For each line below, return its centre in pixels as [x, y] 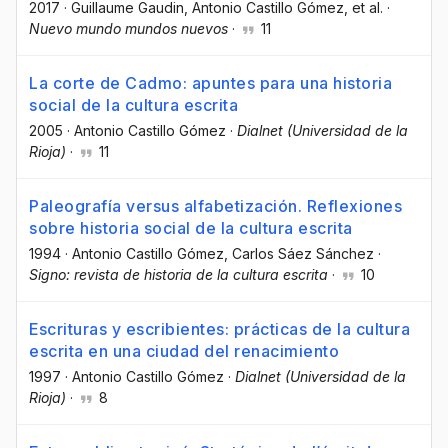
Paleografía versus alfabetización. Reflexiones [215, 206]
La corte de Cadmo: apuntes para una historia [210, 82]
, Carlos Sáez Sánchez [299, 254]
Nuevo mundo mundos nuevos [128, 28]
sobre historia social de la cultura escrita [191, 228]
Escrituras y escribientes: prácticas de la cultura [219, 329]
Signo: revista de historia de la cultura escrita [178, 275]
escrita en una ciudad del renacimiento [184, 351]
